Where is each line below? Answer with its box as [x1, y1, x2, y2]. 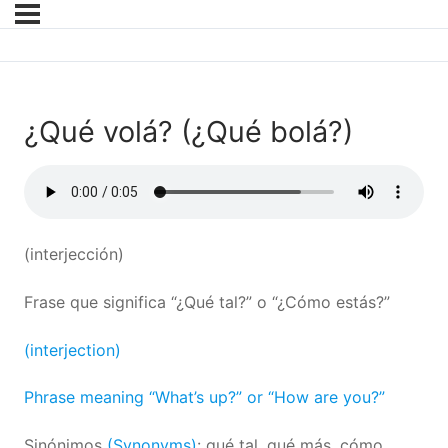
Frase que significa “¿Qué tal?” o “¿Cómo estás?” [24, 292, 395, 313]
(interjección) [24, 244, 129, 265]
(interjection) [24, 339, 126, 360]
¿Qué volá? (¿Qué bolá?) [24, 114, 353, 150]
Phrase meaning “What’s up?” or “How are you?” [24, 387, 385, 408]
